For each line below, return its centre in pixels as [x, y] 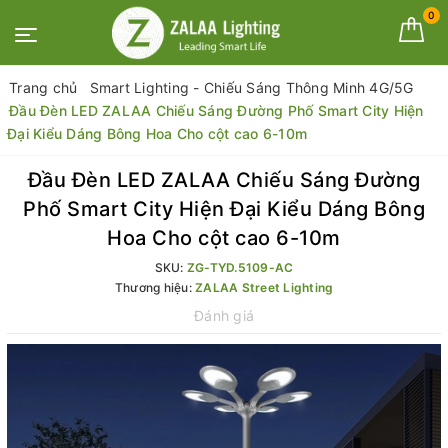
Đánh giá [224, 315]
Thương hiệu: [154, 287]
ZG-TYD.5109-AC [240, 267]
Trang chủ [43, 87]
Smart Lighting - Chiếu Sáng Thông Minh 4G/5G [251, 87]
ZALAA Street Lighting [264, 287]
